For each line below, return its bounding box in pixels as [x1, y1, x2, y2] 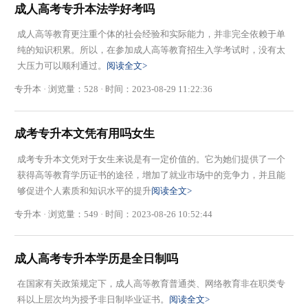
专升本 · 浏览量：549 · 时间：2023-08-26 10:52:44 [14, 208, 213, 219]
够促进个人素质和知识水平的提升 [16, 185, 151, 196]
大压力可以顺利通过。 [16, 60, 107, 71]
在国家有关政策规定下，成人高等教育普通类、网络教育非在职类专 [16, 278, 285, 289]
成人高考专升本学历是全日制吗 [14, 252, 179, 265]
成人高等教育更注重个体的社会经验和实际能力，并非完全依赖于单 [16, 29, 285, 40]
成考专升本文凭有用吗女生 [14, 127, 155, 141]
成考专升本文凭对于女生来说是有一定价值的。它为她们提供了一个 [16, 153, 285, 164]
